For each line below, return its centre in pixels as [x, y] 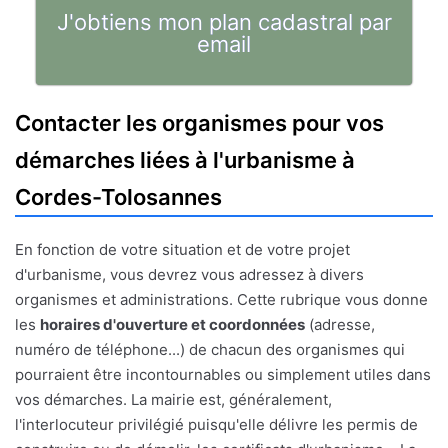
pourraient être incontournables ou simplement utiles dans [223, 375]
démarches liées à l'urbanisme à [185, 160]
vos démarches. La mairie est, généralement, [173, 400]
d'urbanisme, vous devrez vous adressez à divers [189, 275]
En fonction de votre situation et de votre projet [182, 250]
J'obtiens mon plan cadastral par [224, 22]
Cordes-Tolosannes [118, 197]
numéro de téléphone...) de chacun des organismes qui [210, 350]
